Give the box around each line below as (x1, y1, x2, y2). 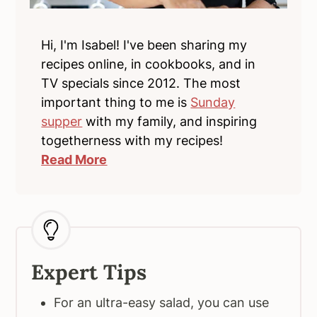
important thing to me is (41, 95, 191, 110)
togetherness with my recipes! (41, 133, 224, 149)
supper (41, 114, 83, 129)
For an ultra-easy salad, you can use (54, 295, 270, 311)
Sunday (190, 95, 236, 110)
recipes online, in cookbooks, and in (41, 57, 256, 72)
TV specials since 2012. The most (41, 76, 241, 91)
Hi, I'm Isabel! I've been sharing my (41, 38, 248, 53)
